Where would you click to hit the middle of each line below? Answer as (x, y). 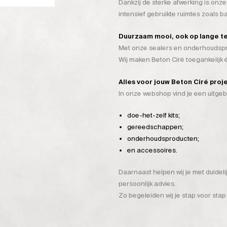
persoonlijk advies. (147, 183)
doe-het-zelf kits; (154, 116)
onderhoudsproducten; (163, 139)
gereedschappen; (155, 127)
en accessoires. (152, 150)
